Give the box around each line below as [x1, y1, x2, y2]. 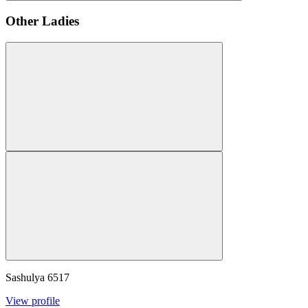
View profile [5, 294, 60, 307]
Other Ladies [5, 14, 79, 29]
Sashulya [5, 271, 45, 283]
